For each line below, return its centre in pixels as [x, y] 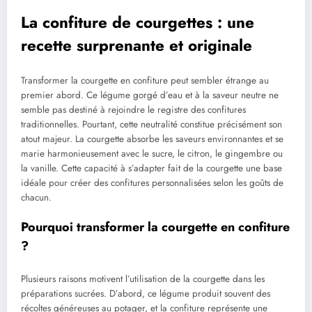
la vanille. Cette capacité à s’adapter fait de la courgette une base [151, 168]
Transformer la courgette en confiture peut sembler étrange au [145, 80]
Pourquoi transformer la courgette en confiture [155, 227]
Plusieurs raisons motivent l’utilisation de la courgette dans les [143, 279]
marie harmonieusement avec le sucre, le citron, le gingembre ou [152, 153]
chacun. [36, 197]
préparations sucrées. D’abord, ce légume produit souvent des [146, 293]
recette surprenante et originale [136, 46]
